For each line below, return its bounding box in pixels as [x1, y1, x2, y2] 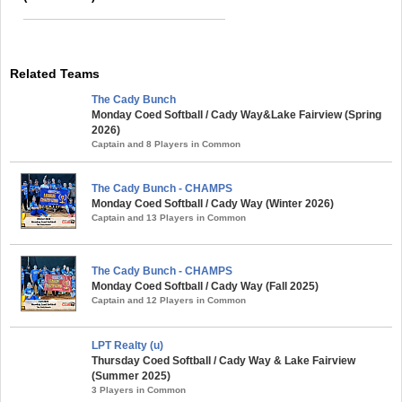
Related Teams [10, 66, 100, 82]
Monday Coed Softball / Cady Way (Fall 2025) [92, 280, 319, 293]
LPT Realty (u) [92, 339, 163, 353]
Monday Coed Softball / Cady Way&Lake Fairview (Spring [92, 109, 381, 122]
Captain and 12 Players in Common [92, 295, 246, 306]
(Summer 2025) [92, 370, 170, 383]
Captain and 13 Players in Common [92, 213, 246, 223]
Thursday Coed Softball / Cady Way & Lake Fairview [92, 354, 355, 368]
